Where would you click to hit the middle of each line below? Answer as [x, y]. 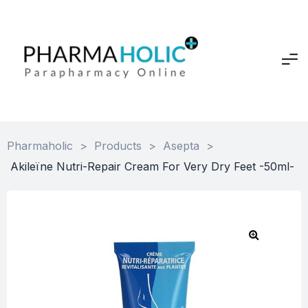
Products [118, 145]
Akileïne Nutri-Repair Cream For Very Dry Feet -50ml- [152, 166]
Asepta [181, 145]
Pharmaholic [40, 145]
